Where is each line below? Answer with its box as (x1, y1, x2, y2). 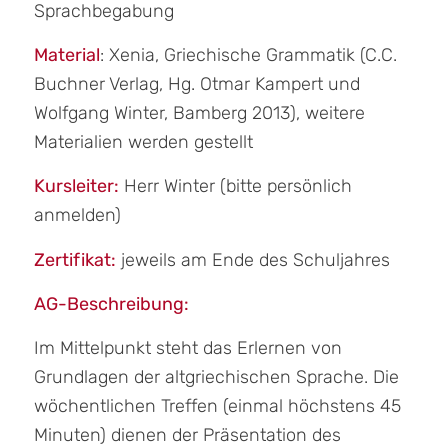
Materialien (33, 131, 128, 154)
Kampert (254, 73, 323, 96)
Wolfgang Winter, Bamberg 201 (33, 102, 280, 125)
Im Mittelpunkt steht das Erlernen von (33, 337, 342, 360)
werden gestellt (127, 131, 253, 154)
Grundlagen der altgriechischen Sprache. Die (33, 366, 399, 389)
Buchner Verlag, (33, 73, 168, 96)
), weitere (289, 102, 365, 125)
